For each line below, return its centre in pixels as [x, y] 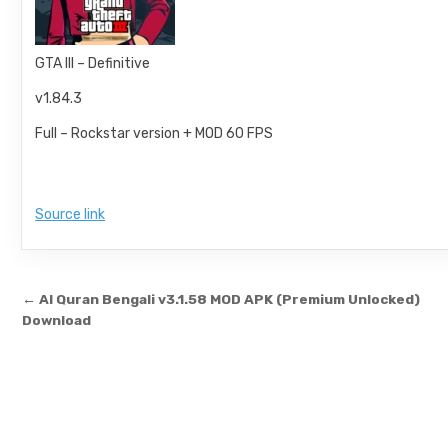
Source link [70, 214]
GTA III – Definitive [93, 63]
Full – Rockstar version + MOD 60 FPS [154, 133]
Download [57, 320]
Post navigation [133, 302]
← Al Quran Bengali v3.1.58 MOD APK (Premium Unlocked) [221, 299]
